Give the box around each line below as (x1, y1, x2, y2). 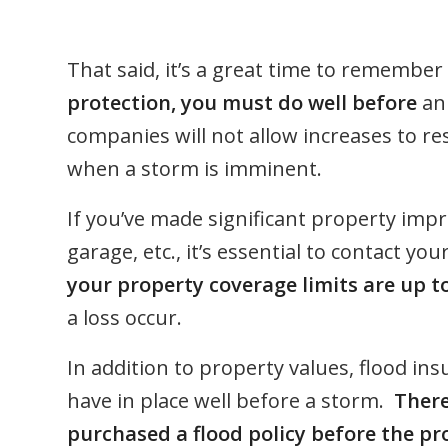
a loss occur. (67, 304, 182, 331)
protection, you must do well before (67, 89, 417, 116)
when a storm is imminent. (67, 155, 322, 182)
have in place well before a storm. (67, 387, 394, 414)
